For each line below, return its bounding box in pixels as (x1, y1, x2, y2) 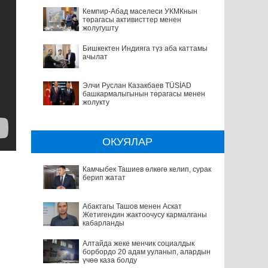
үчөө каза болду (82, 255, 137, 264)
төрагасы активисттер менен (82, 15, 181, 24)
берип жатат (82, 173, 126, 182)
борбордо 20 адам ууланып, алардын (82, 247, 211, 256)
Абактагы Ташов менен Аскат (82, 202, 182, 211)
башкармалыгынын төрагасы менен (82, 89, 205, 98)
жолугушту (82, 23, 118, 32)
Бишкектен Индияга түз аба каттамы (82, 44, 208, 53)
